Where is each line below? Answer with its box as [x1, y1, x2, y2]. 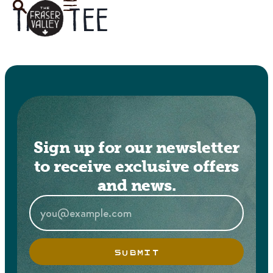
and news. [97, 176, 176, 194]
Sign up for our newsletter [34, 138, 239, 157]
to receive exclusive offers [34, 157, 239, 175]
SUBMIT [113, 244, 160, 259]
